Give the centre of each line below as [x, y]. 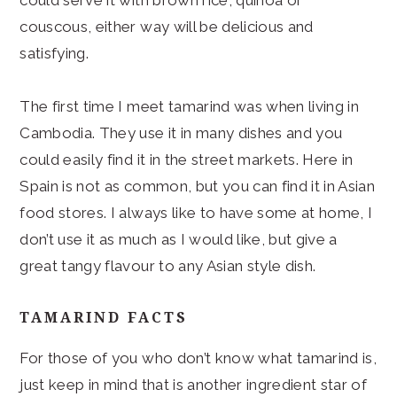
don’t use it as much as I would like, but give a [179, 239]
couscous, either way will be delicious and [167, 26]
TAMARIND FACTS [104, 317]
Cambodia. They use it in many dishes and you [181, 132]
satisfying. [54, 53]
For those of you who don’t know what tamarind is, [198, 358]
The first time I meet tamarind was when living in [190, 106]
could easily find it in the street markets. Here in [187, 159]
